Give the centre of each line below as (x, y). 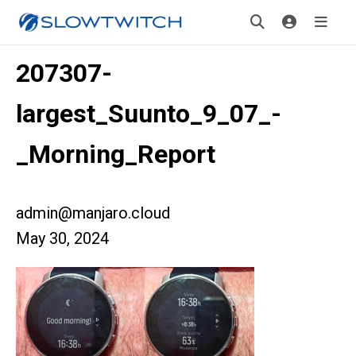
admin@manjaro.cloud (93, 213)
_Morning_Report (116, 154)
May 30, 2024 (62, 238)
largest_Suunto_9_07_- (149, 114)
